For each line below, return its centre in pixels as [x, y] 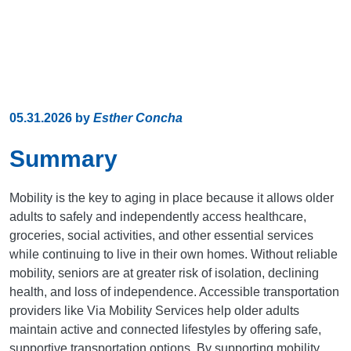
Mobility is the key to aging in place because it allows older [172, 198]
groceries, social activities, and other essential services [161, 236]
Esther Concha [138, 118]
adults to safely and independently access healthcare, [158, 217]
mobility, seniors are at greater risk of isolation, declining [164, 273]
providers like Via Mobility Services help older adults [154, 311]
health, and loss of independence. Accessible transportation [174, 292]
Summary [63, 159]
